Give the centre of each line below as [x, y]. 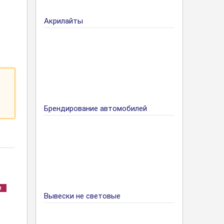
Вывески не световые [82, 196]
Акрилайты [63, 21]
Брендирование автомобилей [95, 108]
